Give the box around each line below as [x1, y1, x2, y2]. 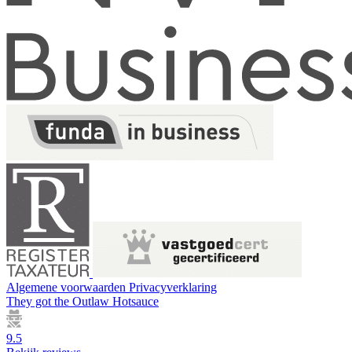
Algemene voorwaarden [6, 280, 129, 294]
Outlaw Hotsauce [72, 294, 159, 308]
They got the [6, 294, 69, 308]
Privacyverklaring [129, 280, 217, 294]
